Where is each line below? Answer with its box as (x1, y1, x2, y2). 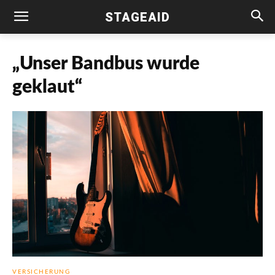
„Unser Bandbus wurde (12, 55, 199, 73)
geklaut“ (12, 78, 82, 96)
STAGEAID (104, 9, 170, 25)
